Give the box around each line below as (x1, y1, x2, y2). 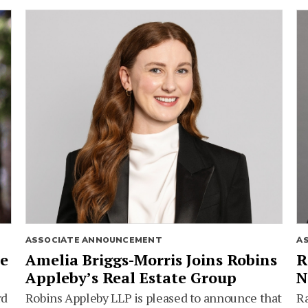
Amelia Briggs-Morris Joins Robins (25, 250, 277, 270)
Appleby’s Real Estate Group (25, 267, 236, 288)
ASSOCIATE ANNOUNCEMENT (25, 234, 162, 246)
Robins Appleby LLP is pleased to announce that (25, 289, 283, 307)
